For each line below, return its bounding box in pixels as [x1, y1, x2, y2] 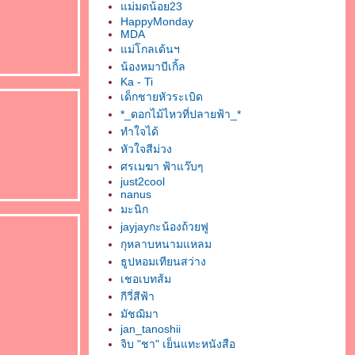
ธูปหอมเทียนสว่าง [120, 255, 206, 268]
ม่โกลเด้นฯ [120, 43, 180, 55]
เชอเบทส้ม [120, 273, 171, 285]
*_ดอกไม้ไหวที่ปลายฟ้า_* [120, 108, 241, 120]
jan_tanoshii [120, 323, 181, 335]
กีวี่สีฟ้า [120, 290, 155, 303]
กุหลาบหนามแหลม [120, 238, 212, 250]
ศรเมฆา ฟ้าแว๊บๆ [120, 160, 204, 173]
